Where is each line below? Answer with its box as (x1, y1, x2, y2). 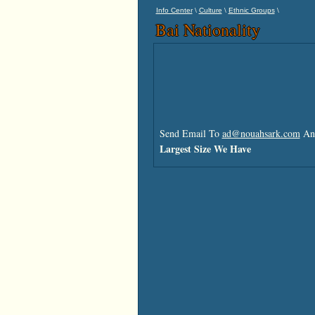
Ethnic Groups (228, 6, 275, 14)
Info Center (155, 6, 193, 14)
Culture (198, 6, 222, 14)
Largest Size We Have (159, 141, 251, 156)
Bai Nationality (155, 18, 260, 41)
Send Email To (159, 127, 222, 140)
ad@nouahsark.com (221, 127, 300, 140)
